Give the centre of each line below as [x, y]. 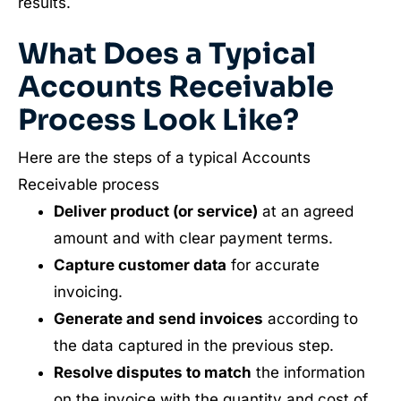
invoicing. [88, 291]
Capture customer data [140, 264]
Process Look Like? [158, 119]
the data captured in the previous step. [193, 345]
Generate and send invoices [158, 318]
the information [308, 372]
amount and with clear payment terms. [193, 238]
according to [310, 318]
